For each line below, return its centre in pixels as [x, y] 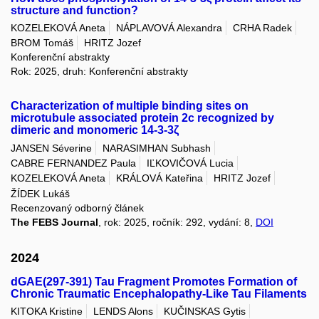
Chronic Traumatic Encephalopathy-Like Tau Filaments [159, 293]
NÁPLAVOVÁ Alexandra [169, 28]
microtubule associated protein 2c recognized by [142, 118]
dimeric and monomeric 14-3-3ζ [95, 130]
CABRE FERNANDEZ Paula [73, 163]
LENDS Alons [123, 312]
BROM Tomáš [42, 43]
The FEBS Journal [54, 222]
